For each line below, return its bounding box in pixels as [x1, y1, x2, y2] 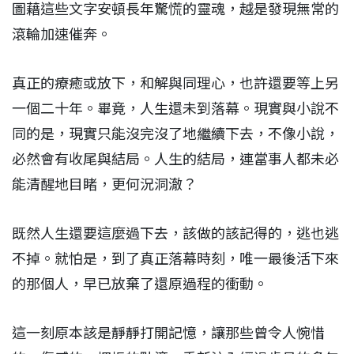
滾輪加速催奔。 [12, 25, 115, 43]
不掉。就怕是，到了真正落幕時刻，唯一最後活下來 [12, 250, 339, 267]
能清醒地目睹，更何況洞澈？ [12, 175, 200, 193]
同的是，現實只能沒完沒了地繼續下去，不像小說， [12, 125, 339, 142]
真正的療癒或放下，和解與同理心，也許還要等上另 [12, 74, 339, 92]
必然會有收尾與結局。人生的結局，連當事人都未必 [12, 150, 339, 168]
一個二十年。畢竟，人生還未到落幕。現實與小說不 [12, 100, 339, 117]
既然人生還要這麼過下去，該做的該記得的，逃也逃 [12, 224, 339, 242]
